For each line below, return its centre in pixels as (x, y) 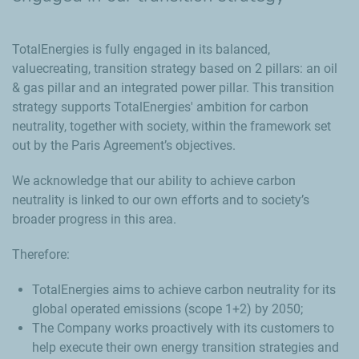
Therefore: (41, 254)
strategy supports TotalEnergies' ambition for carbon (160, 107)
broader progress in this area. (94, 219)
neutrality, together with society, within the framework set (171, 126)
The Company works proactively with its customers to (183, 328)
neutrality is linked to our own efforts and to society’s (161, 200)
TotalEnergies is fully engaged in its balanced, (141, 49)
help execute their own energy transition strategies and (186, 347)
